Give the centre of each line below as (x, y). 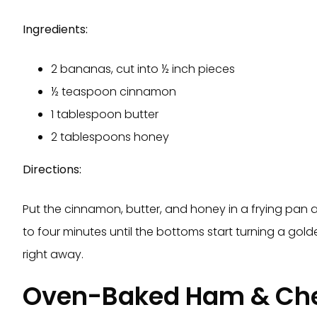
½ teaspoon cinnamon (114, 91)
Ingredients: (55, 29)
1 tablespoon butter (105, 114)
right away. (53, 254)
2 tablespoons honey (110, 137)
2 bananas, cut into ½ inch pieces (143, 69)
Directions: (52, 169)
